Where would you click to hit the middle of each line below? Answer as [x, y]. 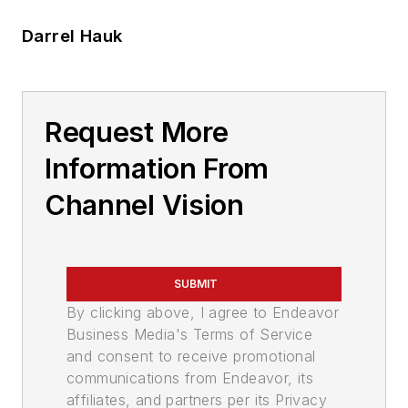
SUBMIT [196, 284]
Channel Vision [144, 205]
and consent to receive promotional [191, 357]
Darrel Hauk [72, 36]
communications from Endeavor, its [190, 378]
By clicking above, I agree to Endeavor [203, 313]
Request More [137, 133]
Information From [157, 169]
